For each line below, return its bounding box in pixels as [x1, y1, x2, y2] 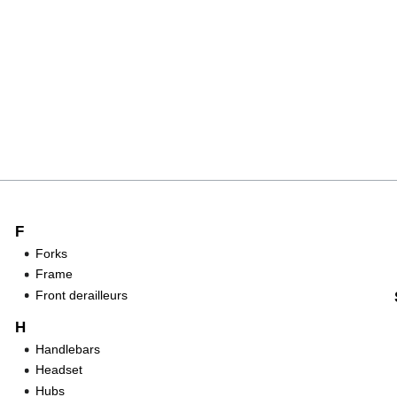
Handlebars [35, 341, 100, 356]
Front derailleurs [35, 287, 128, 302]
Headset [35, 362, 82, 378]
